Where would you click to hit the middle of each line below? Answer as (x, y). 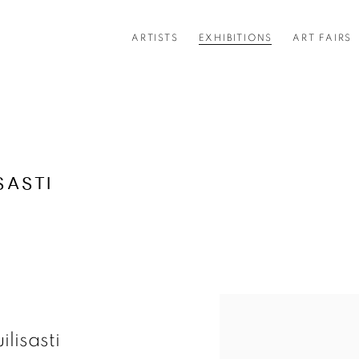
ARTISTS (155, 38)
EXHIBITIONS (236, 38)
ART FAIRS (323, 38)
